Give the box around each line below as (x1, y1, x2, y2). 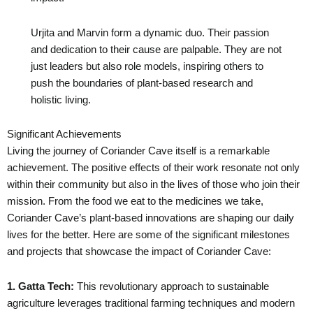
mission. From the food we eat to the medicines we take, (7, 196, 263, 208)
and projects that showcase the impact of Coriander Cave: (7, 246, 271, 258)
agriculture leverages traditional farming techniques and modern (7, 297, 295, 309)
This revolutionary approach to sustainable (74, 280, 269, 292)
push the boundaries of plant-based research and (31, 77, 254, 89)
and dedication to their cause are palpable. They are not (31, 43, 282, 55)
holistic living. (31, 94, 92, 105)
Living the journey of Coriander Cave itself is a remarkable (7, 145, 270, 157)
